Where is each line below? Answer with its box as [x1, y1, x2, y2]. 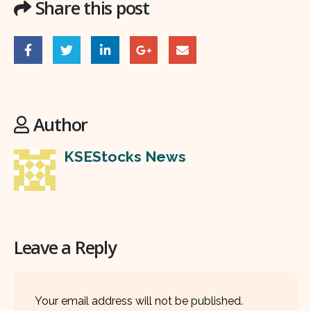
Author [33, 112, 88, 136]
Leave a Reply [14, 235, 116, 260]
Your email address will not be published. [35, 294, 243, 308]
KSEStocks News [64, 147, 186, 165]
